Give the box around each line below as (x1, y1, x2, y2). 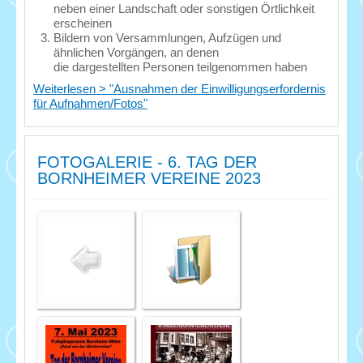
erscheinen (53, 15, 112, 30)
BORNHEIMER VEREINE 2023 (37, 169, 261, 187)
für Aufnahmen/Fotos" (33, 96, 147, 110)
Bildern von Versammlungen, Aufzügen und (53, 30, 281, 45)
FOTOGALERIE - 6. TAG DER (37, 152, 257, 171)
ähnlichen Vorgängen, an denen (53, 45, 219, 59)
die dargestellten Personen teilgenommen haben (53, 59, 307, 74)
